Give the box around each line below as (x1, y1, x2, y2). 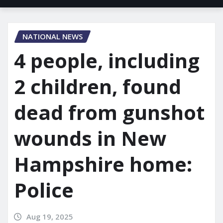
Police (14, 176, 74, 204)
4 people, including (14, 47, 200, 74)
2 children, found (14, 73, 181, 100)
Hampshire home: (14, 150, 192, 178)
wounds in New (14, 124, 166, 152)
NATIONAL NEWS (22, 31, 83, 42)
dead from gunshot (14, 99, 205, 126)
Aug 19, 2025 (26, 212, 73, 222)
